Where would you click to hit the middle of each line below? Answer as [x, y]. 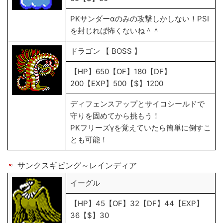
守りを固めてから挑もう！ [115, 116]
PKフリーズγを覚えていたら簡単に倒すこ [141, 128]
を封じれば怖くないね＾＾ [115, 31]
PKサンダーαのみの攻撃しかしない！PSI [140, 19]
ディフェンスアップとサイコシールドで [137, 104]
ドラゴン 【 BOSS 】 [106, 51]
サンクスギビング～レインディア [77, 165]
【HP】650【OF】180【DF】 [121, 71]
